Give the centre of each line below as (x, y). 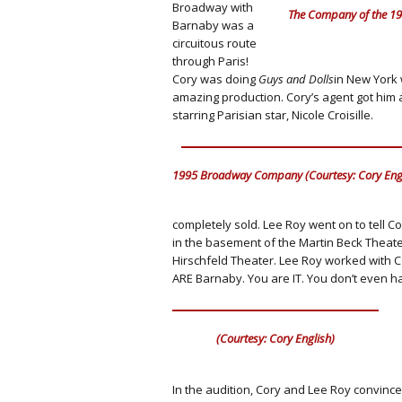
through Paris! (210, 61)
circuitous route (214, 43)
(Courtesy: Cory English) (275, 338)
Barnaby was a (213, 25)
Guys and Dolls (296, 79)
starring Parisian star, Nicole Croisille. (273, 115)
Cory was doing (215, 79)
